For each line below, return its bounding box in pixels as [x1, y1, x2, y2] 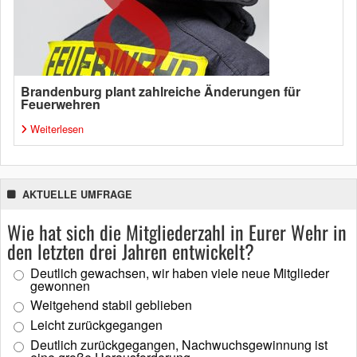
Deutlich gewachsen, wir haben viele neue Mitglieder [30, 263, 329, 282]
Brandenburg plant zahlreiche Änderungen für [21, 81, 300, 100]
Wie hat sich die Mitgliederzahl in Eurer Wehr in [7, 217, 347, 246]
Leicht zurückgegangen [30, 315, 163, 334]
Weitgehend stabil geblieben [30, 295, 192, 314]
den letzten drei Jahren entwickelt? [7, 236, 254, 265]
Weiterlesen [30, 120, 84, 136]
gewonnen [30, 276, 90, 295]
